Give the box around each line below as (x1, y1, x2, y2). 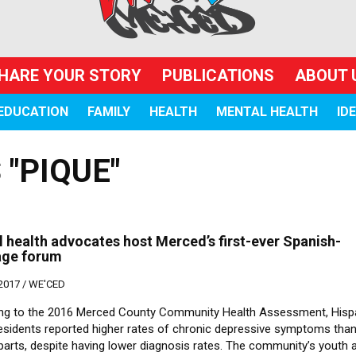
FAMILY (87, 104, 130, 119)
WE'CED (29, 278, 66, 290)
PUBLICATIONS (162, 66, 274, 85)
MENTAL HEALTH (215, 104, 318, 119)
